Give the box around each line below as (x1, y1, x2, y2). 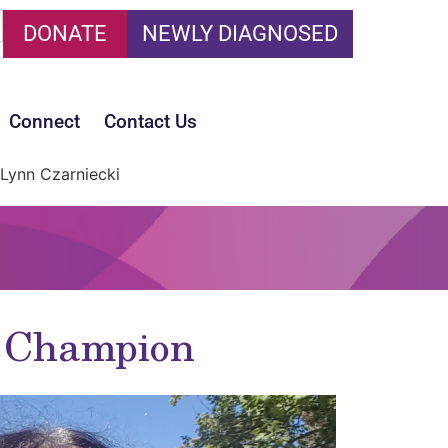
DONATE (22, 21, 107, 46)
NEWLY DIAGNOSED (141, 21, 338, 46)
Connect (9, 109, 80, 133)
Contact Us (104, 109, 197, 133)
